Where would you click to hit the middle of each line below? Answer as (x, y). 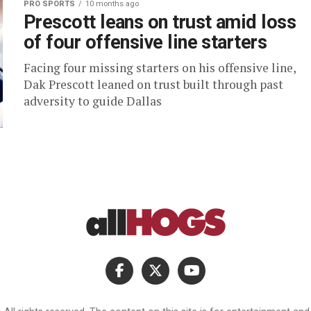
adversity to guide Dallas (93, 101)
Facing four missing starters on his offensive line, (160, 68)
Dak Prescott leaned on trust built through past (153, 84)
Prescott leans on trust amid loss (160, 22)
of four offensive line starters (145, 42)
